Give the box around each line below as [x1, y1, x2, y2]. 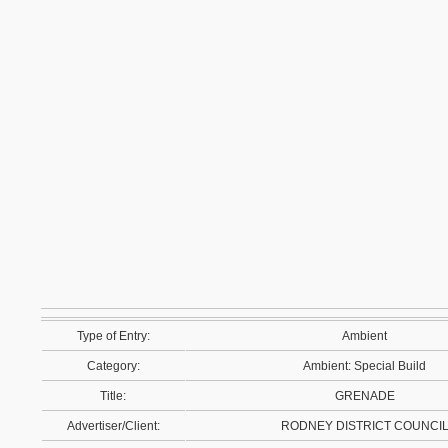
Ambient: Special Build [303, 359, 427, 373]
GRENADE [335, 389, 395, 403]
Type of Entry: [77, 329, 150, 343]
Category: [87, 359, 140, 373]
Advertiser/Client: [67, 419, 160, 433]
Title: [100, 389, 127, 403]
